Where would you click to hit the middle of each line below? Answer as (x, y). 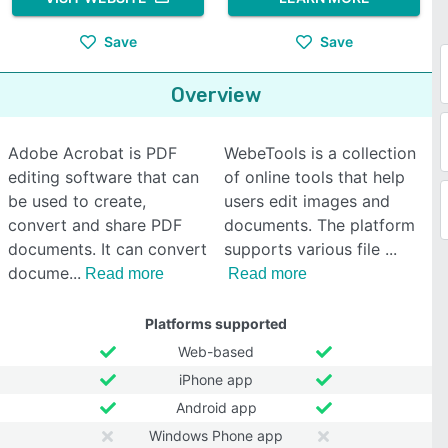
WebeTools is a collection (320, 153)
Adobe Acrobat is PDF (92, 153)
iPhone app (216, 379)
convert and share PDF (95, 225)
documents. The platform (319, 225)
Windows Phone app (216, 435)
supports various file (304, 249)
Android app (216, 407)
